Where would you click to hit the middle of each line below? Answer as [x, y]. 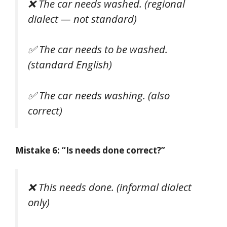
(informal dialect [153, 187]
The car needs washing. [92, 96]
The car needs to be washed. [103, 49]
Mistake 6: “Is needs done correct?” [90, 150]
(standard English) [70, 65]
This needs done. [76, 187]
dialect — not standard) [82, 18]
